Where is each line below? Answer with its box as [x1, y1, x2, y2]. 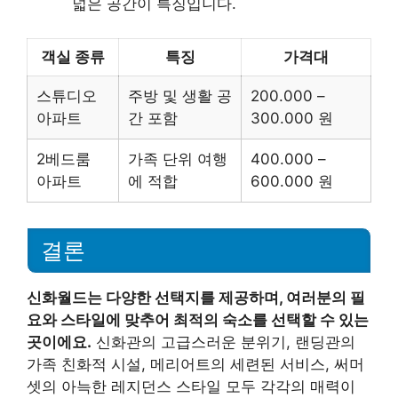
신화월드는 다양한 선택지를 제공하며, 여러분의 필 [27, 289, 365, 307]
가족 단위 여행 [128, 149, 227, 168]
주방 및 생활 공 [128, 86, 232, 105]
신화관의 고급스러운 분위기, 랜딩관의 [92, 333, 355, 352]
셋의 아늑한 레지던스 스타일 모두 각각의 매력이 [27, 378, 355, 396]
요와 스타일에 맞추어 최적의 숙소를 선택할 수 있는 [27, 311, 369, 330]
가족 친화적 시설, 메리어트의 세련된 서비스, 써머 [27, 355, 364, 374]
